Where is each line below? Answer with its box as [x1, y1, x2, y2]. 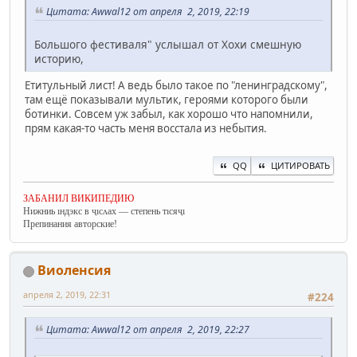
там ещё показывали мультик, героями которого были [25, 92, 308, 107]
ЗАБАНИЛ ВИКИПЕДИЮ [23, 193, 134, 205]
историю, [34, 50, 84, 66]
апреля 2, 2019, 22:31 [23, 288, 111, 301]
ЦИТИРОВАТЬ [271, 159, 330, 172]
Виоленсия [37, 261, 111, 280]
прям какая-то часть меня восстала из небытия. [25, 120, 267, 135]
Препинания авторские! [23, 218, 117, 230]
